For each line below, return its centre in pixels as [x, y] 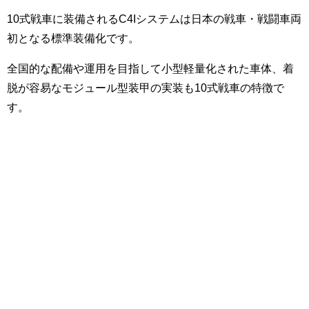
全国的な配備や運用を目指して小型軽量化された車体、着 [150, 68]
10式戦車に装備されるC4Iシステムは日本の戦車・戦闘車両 [154, 18]
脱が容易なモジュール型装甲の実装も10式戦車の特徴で [146, 87]
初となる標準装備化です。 [73, 38]
